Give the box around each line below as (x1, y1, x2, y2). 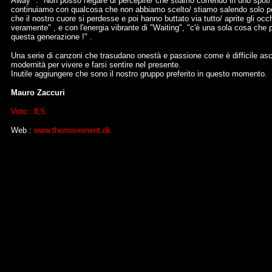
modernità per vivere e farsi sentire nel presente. (11, 60, 181, 69)
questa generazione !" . (11, 32, 92, 41)
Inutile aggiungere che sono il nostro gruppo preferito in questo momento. (11, 69, 267, 78)
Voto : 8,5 (11, 107, 45, 116)
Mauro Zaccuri (11, 88, 65, 97)
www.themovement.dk (34, 126, 111, 135)
